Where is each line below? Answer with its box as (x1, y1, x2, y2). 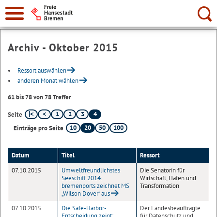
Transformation (140, 182, 179, 190)
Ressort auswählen (17, 66, 66, 75)
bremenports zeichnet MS (62, 182, 129, 190)
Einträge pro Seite (14, 124, 63, 132)
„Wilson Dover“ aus (62, 189, 110, 198)
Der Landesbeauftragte (140, 204, 201, 212)
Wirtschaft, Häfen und (140, 174, 196, 182)
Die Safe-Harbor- (62, 204, 107, 212)
